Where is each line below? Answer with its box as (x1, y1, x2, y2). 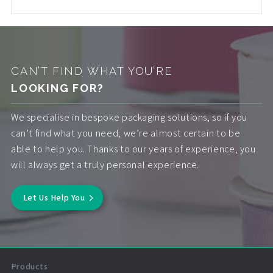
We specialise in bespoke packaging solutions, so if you (10, 111, 248, 124)
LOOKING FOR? (10, 82, 104, 94)
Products (10, 261, 48, 272)
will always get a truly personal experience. (10, 158, 200, 171)
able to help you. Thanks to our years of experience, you (10, 143, 256, 155)
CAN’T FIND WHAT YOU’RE (10, 65, 172, 77)
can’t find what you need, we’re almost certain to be (10, 127, 241, 140)
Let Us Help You (23, 192, 85, 203)
